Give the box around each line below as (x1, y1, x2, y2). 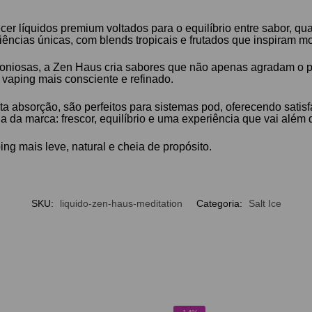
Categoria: (196, 197, 245, 209)
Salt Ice (248, 197, 281, 209)
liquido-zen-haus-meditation (59, 197, 182, 209)
